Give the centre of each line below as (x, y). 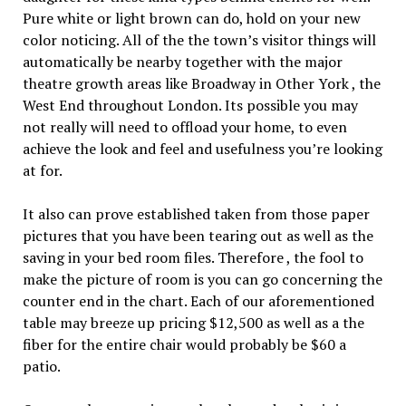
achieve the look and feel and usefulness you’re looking (202, 149)
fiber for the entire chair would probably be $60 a (184, 345)
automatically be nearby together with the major (182, 62)
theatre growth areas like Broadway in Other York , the (201, 84)
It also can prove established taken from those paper (196, 214)
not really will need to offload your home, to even (184, 127)
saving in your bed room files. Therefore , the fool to (193, 258)
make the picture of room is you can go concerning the (202, 280)
